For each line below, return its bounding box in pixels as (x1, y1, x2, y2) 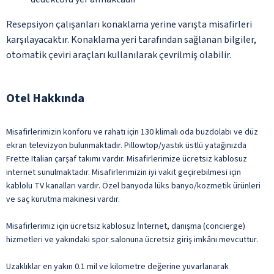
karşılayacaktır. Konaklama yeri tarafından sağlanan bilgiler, (6, 32, 256, 46)
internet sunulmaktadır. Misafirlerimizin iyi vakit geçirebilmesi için (6, 166, 241, 179)
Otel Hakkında (6, 89, 84, 107)
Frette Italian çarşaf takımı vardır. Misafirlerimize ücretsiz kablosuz (6, 152, 247, 165)
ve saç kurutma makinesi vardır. (6, 193, 120, 206)
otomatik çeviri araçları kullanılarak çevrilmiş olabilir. (6, 48, 231, 62)
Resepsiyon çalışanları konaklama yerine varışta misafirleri (6, 17, 252, 31)
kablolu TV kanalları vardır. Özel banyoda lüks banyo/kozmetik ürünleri (6, 179, 261, 192)
